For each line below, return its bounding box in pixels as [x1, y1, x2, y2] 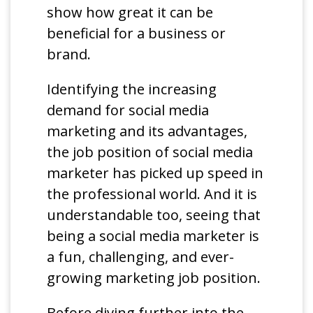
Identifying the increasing [47, 79, 217, 99]
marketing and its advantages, [47, 121, 248, 140]
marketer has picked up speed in [47, 163, 264, 182]
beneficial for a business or [47, 23, 226, 43]
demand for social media [47, 100, 210, 119]
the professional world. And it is [47, 184, 258, 203]
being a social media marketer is [47, 226, 260, 245]
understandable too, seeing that [47, 205, 261, 224]
